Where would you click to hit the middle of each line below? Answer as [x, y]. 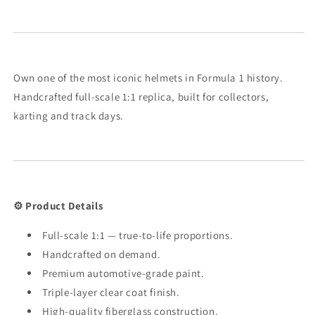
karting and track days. [69, 116]
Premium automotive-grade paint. [123, 274]
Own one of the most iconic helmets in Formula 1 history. [148, 78]
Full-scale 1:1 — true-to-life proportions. [138, 236]
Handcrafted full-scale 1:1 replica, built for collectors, [141, 97]
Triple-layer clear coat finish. [111, 292]
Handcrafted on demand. [102, 255]
